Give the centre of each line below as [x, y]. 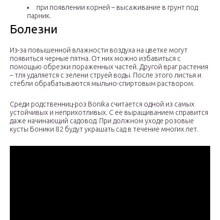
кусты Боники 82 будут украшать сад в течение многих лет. [104, 129]
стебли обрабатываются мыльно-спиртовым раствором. [102, 84]
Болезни [34, 29]
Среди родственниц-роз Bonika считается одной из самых [102, 104]
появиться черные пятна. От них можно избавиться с [95, 59]
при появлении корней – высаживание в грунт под [117, 8]
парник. [39, 16]
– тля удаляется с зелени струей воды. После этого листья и [106, 75]
